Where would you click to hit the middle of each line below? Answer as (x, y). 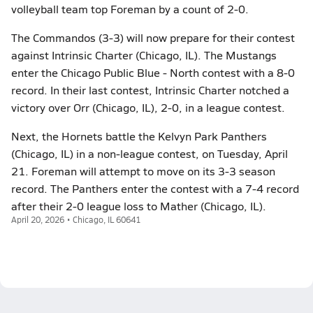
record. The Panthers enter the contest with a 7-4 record (155, 188)
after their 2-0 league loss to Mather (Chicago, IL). (139, 206)
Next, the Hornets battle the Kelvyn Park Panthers (139, 136)
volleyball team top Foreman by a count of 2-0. (130, 9)
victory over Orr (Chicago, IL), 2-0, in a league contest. (148, 107)
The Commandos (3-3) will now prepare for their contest (153, 37)
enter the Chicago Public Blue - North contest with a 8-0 (153, 72)
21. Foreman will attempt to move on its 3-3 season (143, 171)
